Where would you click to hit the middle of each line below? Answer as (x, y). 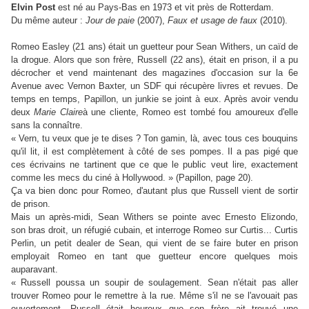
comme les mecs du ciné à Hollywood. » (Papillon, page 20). (132, 178)
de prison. (31, 204)
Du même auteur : (47, 21)
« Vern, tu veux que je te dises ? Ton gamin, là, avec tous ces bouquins (154, 139)
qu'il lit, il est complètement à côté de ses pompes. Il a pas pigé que (154, 152)
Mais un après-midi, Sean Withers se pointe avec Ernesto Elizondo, (154, 217)
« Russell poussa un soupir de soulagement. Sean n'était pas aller (154, 283)
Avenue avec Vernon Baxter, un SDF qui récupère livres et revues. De (154, 86)
